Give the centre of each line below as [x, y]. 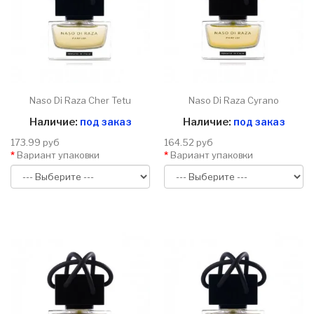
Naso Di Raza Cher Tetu [80, 101]
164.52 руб [189, 143]
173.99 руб [35, 143]
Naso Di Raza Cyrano [234, 101]
